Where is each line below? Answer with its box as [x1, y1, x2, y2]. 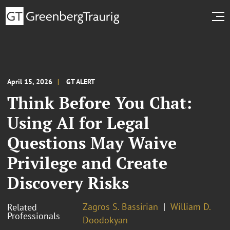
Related [7, 201, 37, 213]
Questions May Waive [7, 131, 177, 154]
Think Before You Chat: [7, 91, 192, 113]
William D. [170, 200, 210, 213]
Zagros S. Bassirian [83, 200, 158, 213]
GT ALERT [66, 76, 95, 86]
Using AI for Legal [7, 111, 149, 133]
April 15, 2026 [7, 76, 52, 86]
